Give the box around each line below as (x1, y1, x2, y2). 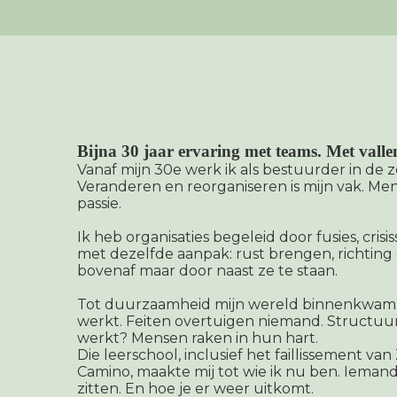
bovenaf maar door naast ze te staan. (77, 261, 338, 279)
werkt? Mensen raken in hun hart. (77, 329, 318, 346)
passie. (77, 194, 121, 212)
